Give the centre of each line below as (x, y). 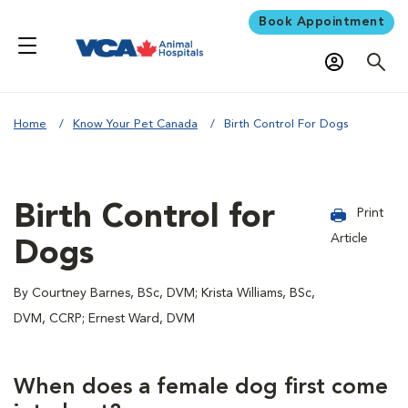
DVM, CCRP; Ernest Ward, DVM (104, 318)
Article (350, 238)
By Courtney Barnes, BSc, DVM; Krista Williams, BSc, (164, 293)
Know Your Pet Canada (135, 124)
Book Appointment (321, 21)
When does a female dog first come (201, 388)
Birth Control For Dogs (286, 124)
